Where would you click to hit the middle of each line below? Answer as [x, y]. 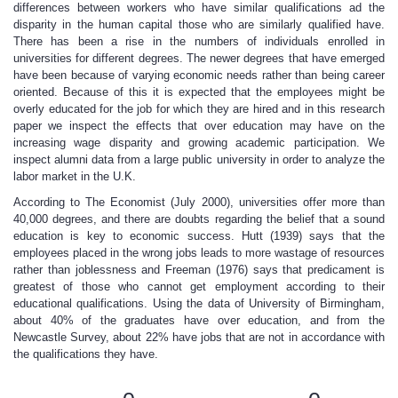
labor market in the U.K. [76, 176]
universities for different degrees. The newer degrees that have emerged [199, 58]
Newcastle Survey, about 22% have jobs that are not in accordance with [199, 337]
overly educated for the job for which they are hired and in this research [199, 109]
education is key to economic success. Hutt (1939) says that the [199, 236]
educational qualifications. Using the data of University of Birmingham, [199, 303]
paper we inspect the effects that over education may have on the [199, 126]
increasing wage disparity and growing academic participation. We [199, 143]
